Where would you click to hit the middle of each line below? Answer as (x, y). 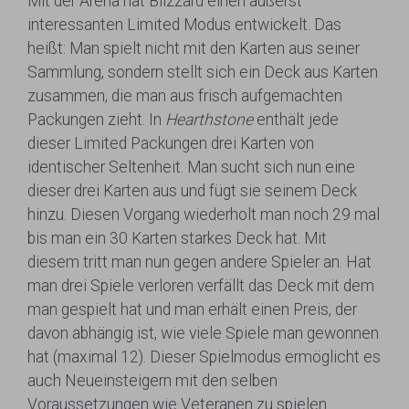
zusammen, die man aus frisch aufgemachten (185, 96)
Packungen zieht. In (96, 120)
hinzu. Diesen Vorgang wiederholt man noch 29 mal (204, 215)
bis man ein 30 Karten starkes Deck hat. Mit (177, 238)
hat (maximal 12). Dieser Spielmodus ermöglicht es (204, 357)
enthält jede (296, 120)
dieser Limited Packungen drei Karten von (171, 143)
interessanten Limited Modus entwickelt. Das (184, 25)
